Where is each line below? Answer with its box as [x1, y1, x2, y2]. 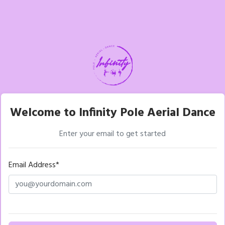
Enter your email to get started [59, 128, 166, 141]
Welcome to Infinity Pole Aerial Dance [10, 103, 215, 123]
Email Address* [8, 159, 59, 172]
